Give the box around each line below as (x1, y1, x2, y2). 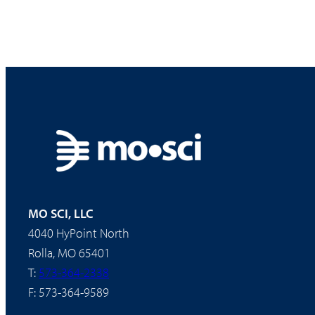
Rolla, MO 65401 (28, 244, 110, 261)
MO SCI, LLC (28, 205, 94, 221)
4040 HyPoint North (28, 224, 129, 241)
